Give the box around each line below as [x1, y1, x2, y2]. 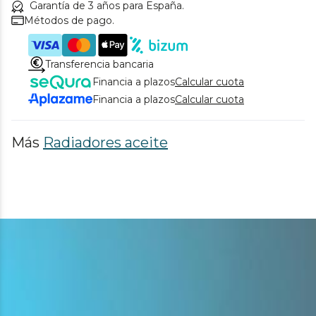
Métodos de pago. [24, 13, 114, 27]
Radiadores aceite [43, 133, 168, 151]
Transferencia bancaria [45, 58, 154, 71]
